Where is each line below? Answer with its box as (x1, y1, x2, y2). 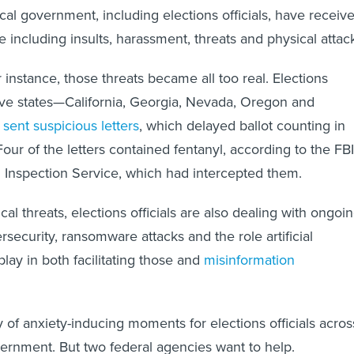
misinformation (204, 250, 295, 271)
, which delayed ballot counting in (139, 115, 345, 137)
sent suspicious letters (3, 115, 139, 137)
